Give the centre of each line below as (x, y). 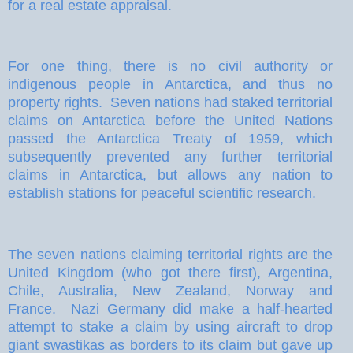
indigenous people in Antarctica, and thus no (171, 85)
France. (32, 309)
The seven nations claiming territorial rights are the (171, 255)
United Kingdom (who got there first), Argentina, (171, 273)
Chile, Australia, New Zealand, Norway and (171, 291)
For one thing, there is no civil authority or (171, 67)
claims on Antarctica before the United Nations (171, 121)
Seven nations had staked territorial (222, 103)
